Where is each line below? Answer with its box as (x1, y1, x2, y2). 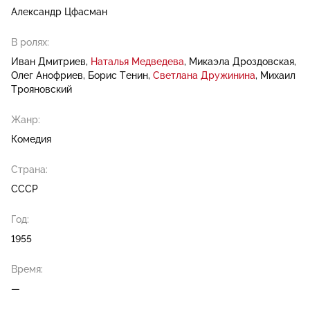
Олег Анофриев (11, 70, 83, 81)
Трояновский (11, 84, 72, 95)
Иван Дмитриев (11, 56, 86, 67)
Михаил (260, 70, 295, 81)
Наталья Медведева (91, 56, 184, 67)
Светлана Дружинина (153, 70, 255, 81)
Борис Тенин (88, 70, 148, 81)
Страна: (11, 164, 48, 175)
